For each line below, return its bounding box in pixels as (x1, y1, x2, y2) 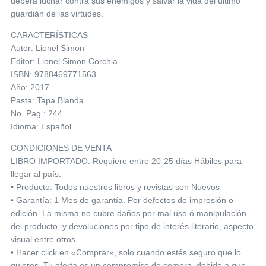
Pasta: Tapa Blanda (11, 96, 84, 106)
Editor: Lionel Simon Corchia (11, 56, 118, 66)
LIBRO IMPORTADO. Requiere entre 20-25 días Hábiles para (11, 156, 242, 166)
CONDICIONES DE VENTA (11, 143, 112, 153)
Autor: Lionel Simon (11, 43, 84, 53)
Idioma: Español (11, 122, 71, 132)
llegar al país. (11, 169, 61, 179)
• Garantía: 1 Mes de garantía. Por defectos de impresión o (11, 195, 233, 205)
